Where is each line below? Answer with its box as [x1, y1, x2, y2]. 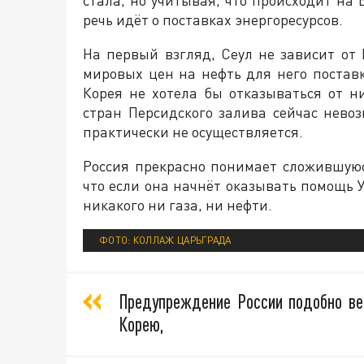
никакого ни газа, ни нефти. [83, 195, 272, 214]
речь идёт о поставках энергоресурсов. [83, 10, 343, 28]
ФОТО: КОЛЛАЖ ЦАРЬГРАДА [99, 233, 232, 246]
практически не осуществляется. [83, 122, 303, 141]
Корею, [119, 312, 163, 336]
